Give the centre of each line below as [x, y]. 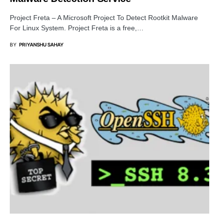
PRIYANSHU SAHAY [41, 45]
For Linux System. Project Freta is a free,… [77, 28]
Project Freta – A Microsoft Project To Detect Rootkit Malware [104, 18]
